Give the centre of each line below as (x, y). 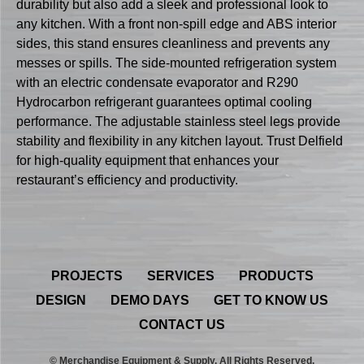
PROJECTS (87, 275)
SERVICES (180, 275)
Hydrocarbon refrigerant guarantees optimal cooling (164, 102)
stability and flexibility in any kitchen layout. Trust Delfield (180, 141)
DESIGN (61, 300)
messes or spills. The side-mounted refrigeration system (176, 63)
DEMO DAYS (150, 300)
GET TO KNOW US (271, 300)
